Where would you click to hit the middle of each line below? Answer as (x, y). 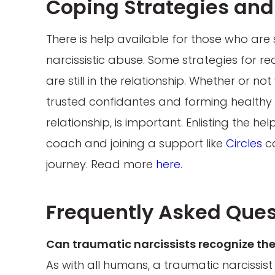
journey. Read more (101, 165)
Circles (244, 144)
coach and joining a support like (136, 144)
